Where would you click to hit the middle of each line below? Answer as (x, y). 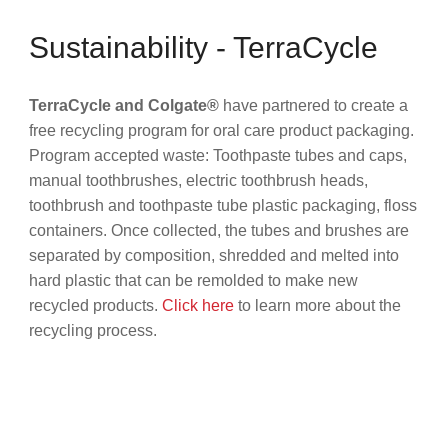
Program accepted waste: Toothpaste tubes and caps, (217, 155)
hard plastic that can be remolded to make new (193, 280)
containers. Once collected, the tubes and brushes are (218, 230)
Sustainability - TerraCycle (203, 47)
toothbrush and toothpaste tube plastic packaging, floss (222, 205)
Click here (197, 305)
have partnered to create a (313, 105)
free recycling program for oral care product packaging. (221, 130)
